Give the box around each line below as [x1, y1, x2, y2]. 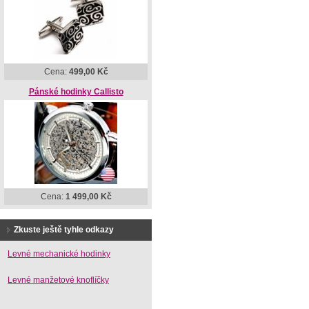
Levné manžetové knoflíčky [8, 275, 109, 285]
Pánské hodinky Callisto [28, 87, 123, 97]
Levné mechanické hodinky [8, 249, 110, 259]
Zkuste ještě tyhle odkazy [14, 225, 114, 235]
